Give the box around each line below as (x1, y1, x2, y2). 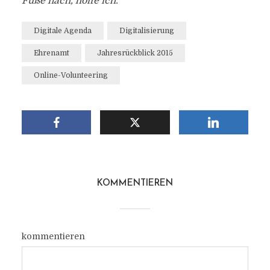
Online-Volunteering (33, 71, 108, 80)
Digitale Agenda (33, 26, 92, 35)
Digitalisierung (119, 26, 174, 35)
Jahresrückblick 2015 (96, 48, 173, 57)
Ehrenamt (33, 48, 69, 57)
